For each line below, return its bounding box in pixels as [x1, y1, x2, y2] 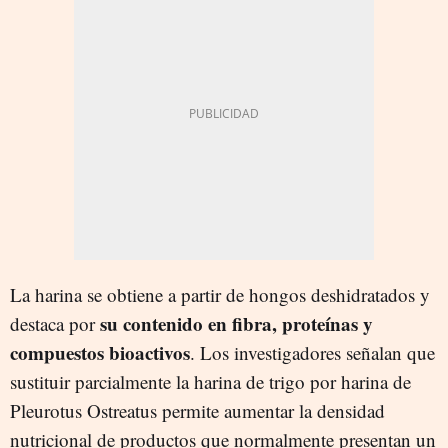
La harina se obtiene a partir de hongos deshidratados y [10, 281, 430, 307]
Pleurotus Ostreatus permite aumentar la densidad [10, 397, 385, 423]
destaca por [10, 310, 100, 336]
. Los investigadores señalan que [190, 339, 435, 365]
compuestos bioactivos [10, 338, 190, 366]
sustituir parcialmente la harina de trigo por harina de [10, 368, 411, 394]
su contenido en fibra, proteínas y [100, 309, 373, 337]
